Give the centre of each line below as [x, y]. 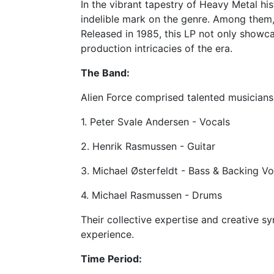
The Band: [105, 73]
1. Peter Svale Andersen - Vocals [155, 122]
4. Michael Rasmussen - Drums [151, 195]
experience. [107, 234]
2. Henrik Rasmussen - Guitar [148, 146]
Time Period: [111, 259]
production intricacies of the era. [157, 48]
